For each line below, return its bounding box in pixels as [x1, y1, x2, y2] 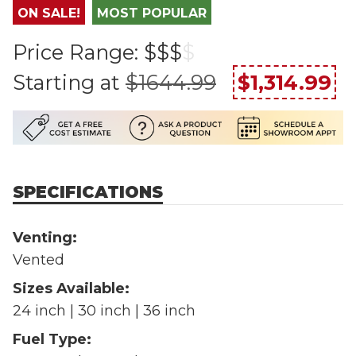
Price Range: [13, 40, 144, 65]
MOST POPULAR [97, 6, 207, 21]
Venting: [13, 228, 77, 246]
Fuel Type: [13, 330, 91, 348]
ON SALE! [17, 6, 80, 21]
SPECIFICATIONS [13, 181, 163, 202]
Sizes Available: [13, 279, 130, 297]
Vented [13, 250, 64, 269]
